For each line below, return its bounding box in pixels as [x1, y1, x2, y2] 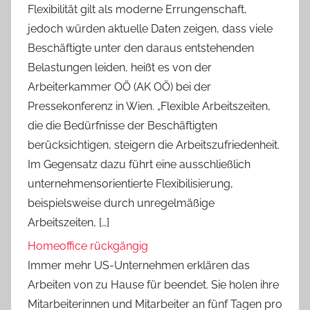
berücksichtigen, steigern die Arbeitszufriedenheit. [28, 138, 280, 152]
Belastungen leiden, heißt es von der [28, 60, 212, 74]
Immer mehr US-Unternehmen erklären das [28, 259, 250, 273]
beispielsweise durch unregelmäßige [28, 196, 215, 210]
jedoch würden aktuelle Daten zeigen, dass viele [28, 21, 273, 35]
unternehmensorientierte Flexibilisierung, [28, 176, 233, 190]
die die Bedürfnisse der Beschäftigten [28, 118, 217, 132]
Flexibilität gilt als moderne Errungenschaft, [28, 2, 247, 16]
